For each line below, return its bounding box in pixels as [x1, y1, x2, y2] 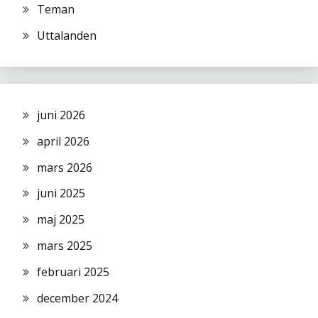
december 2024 [37, 290, 118, 306]
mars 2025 [37, 238, 92, 254]
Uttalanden [37, 28, 97, 44]
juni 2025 [37, 185, 85, 202]
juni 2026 [37, 107, 85, 124]
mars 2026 [37, 159, 92, 175]
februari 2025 [37, 263, 109, 280]
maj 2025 [37, 212, 84, 228]
